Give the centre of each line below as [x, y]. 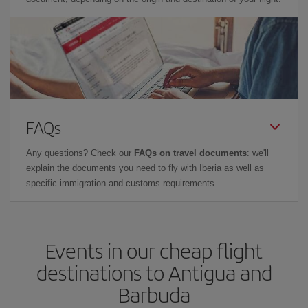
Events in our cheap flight [154, 250]
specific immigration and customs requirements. [122, 183]
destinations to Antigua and [154, 272]
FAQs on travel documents [190, 153]
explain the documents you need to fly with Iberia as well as [145, 168]
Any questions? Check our [80, 153]
